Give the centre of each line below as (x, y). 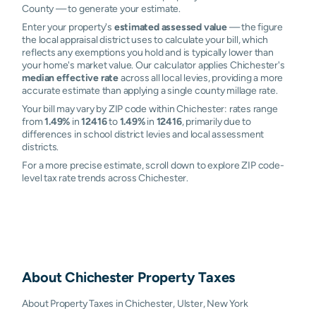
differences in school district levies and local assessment (143, 134)
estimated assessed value (170, 27)
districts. (41, 147)
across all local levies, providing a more (201, 78)
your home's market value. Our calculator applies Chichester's (153, 65)
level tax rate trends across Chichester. (105, 178)
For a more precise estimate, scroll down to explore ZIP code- (153, 165)
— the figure (255, 27)
